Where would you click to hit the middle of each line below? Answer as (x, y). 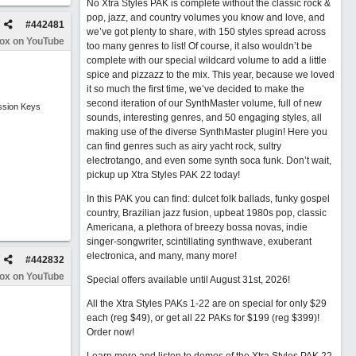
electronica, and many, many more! (161, 256)
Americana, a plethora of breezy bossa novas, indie (197, 227)
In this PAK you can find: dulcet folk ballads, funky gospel (208, 199)
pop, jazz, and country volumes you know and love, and (205, 17)
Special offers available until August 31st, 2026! (188, 280)
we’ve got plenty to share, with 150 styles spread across (206, 32)
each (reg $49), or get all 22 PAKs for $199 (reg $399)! (203, 318)
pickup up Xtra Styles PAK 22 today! (163, 175)
